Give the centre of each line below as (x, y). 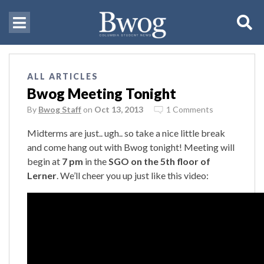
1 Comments (190, 109)
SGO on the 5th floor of (159, 161)
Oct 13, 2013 (119, 109)
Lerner (42, 175)
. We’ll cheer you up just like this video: (133, 175)
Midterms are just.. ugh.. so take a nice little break (126, 133)
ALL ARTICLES (63, 76)
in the (96, 161)
